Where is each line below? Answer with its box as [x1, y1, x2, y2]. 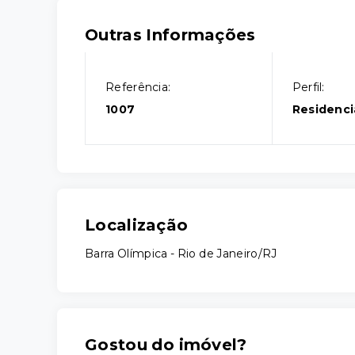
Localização [85, 216, 189, 235]
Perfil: [292, 80, 325, 94]
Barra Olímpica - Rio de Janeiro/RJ [85, 246, 277, 261]
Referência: [105, 80, 171, 94]
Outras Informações [85, 25, 256, 44]
